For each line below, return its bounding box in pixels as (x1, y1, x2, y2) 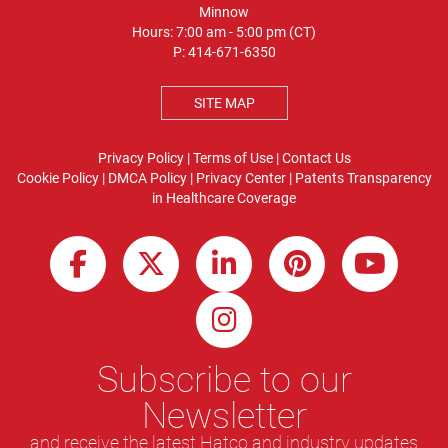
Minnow (199, 4, 249, 21)
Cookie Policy (16, 170, 99, 187)
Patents (294, 170, 344, 187)
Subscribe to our (96, 358, 352, 402)
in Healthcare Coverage (152, 190, 296, 207)
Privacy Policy (97, 150, 184, 167)
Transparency (346, 170, 432, 187)
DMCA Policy (107, 170, 187, 187)
